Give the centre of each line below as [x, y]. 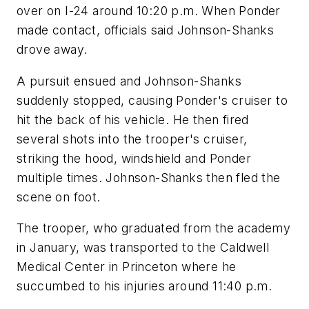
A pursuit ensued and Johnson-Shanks [129, 81]
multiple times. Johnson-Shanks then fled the [149, 177]
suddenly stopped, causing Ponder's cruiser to [152, 100]
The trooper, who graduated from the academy [154, 228]
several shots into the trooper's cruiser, [132, 139]
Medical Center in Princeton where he [127, 267]
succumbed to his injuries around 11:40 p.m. [144, 286]
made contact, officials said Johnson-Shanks [146, 30]
